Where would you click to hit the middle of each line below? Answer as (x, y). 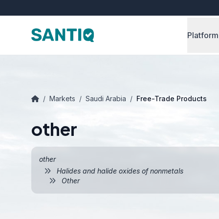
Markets (62, 99)
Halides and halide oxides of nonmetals (119, 171)
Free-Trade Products (172, 99)
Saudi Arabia (106, 99)
